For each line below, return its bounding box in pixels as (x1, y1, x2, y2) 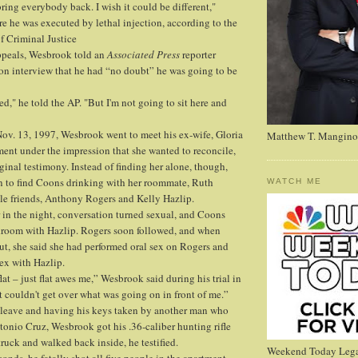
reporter (180, 47, 216, 62)
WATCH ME (267, 177, 323, 186)
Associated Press (107, 47, 180, 62)
